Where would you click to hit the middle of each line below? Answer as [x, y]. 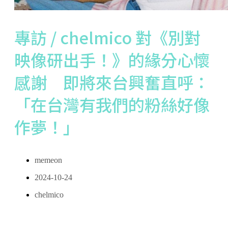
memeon [48, 160]
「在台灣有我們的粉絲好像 [112, 104]
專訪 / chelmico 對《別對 [107, 37]
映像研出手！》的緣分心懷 [112, 59]
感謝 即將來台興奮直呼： [112, 82]
